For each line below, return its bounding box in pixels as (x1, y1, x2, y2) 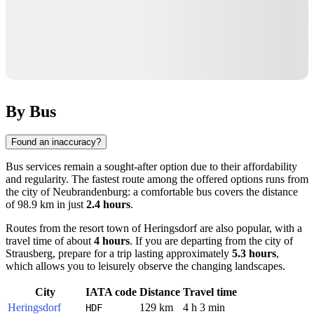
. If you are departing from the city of (130, 235, 293, 247)
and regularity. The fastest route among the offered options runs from (6, 173, 308, 186)
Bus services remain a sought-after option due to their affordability (6, 161, 297, 173)
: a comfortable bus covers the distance (128, 186, 298, 198)
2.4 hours (86, 198, 130, 211)
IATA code (86, 286, 137, 299)
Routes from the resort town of (6, 222, 144, 235)
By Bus (6, 102, 56, 121)
